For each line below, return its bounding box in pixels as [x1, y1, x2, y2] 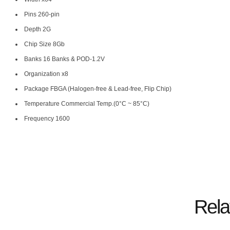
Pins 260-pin [24, 10, 60, 18]
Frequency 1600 [24, 114, 70, 122]
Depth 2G [24, 25, 51, 33]
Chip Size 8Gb [24, 40, 65, 48]
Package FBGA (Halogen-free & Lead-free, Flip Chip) [24, 85, 171, 92]
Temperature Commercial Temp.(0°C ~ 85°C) [24, 100, 149, 107]
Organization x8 [24, 70, 68, 78]
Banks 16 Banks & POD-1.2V [24, 55, 105, 63]
